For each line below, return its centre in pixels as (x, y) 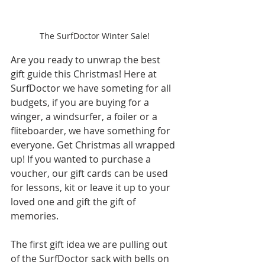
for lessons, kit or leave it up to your (92, 188)
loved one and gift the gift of (74, 202)
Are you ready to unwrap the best (87, 60)
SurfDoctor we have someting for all (92, 88)
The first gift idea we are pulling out (90, 244)
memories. (35, 216)
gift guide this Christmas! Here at (85, 74)
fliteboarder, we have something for (92, 131)
